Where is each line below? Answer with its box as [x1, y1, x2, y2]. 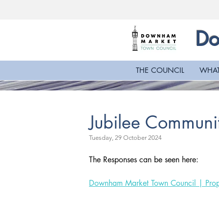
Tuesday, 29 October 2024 [89, 134, 162, 141]
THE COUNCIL [136, 66, 184, 75]
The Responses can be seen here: [89, 154, 198, 165]
